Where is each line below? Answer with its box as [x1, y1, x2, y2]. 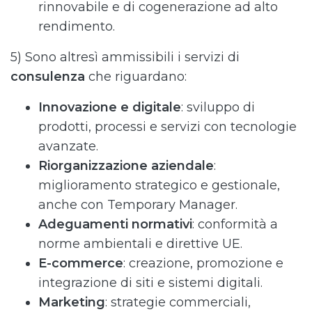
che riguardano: [85, 69, 187, 85]
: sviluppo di [181, 100, 255, 116]
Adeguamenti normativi [38, 217, 192, 233]
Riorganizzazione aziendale [38, 158, 214, 174]
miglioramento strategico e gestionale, [38, 178, 280, 194]
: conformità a [192, 217, 278, 233]
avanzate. [38, 139, 98, 155]
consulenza [10, 69, 85, 85]
